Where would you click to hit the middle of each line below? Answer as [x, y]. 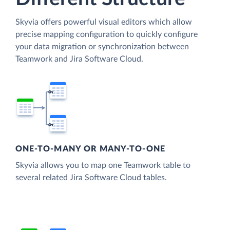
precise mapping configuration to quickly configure [107, 35]
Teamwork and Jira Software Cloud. [79, 59]
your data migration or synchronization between [102, 47]
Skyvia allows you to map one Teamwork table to [103, 166]
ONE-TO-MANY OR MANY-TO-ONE [90, 149]
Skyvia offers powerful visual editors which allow [104, 22]
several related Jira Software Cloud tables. [91, 178]
